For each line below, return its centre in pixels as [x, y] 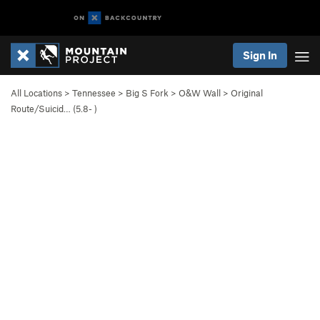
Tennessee [94, 93]
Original [247, 93]
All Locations [36, 93]
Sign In [260, 55]
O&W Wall [200, 93]
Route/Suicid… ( [43, 109]
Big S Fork [147, 93]
